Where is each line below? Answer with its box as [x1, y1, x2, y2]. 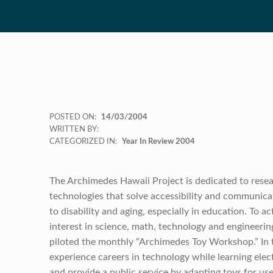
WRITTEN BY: [49, 125, 99, 133]
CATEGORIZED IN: [49, 137, 119, 146]
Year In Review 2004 [121, 137, 195, 146]
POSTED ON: [49, 113, 98, 121]
